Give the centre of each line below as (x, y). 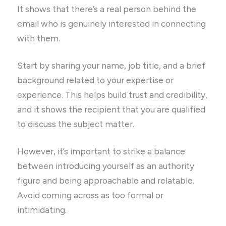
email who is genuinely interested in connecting (112, 23)
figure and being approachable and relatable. (106, 180)
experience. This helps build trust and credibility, (112, 95)
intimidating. (43, 210)
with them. (39, 38)
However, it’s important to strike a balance (101, 151)
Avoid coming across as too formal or (91, 195)
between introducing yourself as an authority (106, 166)
